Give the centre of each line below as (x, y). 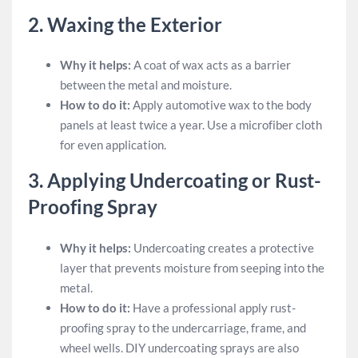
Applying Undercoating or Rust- (184, 180)
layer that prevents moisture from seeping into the (192, 267)
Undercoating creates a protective (223, 247)
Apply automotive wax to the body (221, 105)
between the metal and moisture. (146, 85)
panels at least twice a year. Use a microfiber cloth (191, 125)
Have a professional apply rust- (213, 307)
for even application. (113, 145)
